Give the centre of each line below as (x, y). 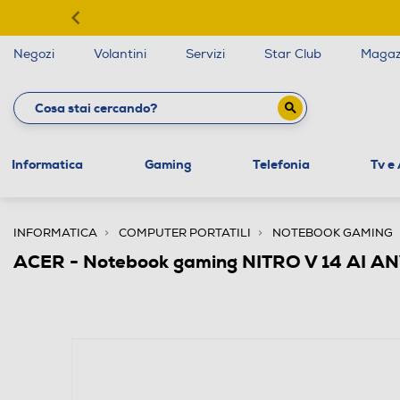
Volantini (120, 54)
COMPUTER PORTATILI (185, 233)
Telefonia (281, 164)
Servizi (205, 54)
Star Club (293, 54)
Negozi (34, 54)
